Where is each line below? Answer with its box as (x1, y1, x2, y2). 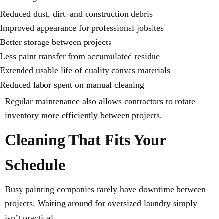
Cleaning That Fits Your (5, 131, 166, 149)
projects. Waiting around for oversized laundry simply (5, 198, 197, 208)
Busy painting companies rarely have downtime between (5, 184, 206, 194)
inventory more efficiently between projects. (5, 110, 162, 120)
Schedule (5, 155, 65, 174)
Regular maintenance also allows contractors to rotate (5, 96, 195, 106)
